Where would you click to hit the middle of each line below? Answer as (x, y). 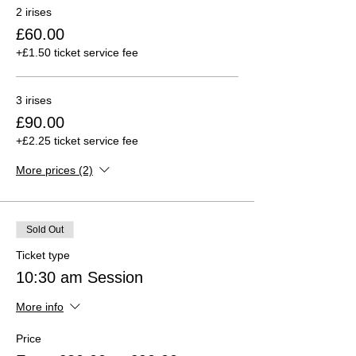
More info (40, 307)
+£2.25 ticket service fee (77, 140)
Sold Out (45, 229)
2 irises (34, 12)
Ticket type (43, 255)
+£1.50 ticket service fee (77, 52)
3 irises (34, 100)
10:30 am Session (79, 277)
